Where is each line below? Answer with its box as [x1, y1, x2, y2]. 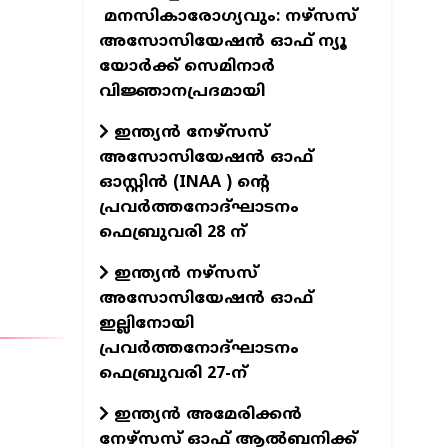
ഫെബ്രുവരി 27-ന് [98, 363, 247, 384]
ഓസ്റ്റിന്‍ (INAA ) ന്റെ [98, 172, 270, 193]
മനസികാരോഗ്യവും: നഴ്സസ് [98, 6, 357, 27]
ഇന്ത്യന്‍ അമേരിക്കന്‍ [108, 404, 302, 425]
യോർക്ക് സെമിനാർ [98, 56, 275, 77]
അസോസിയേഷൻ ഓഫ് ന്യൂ [98, 31, 347, 52]
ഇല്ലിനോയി [98, 313, 194, 334]
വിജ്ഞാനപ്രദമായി [98, 81, 270, 102]
